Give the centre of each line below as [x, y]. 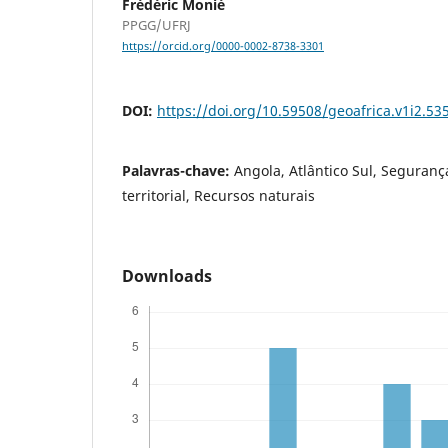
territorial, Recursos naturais [218, 196]
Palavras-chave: [178, 171]
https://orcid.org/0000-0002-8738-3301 [223, 46]
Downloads [167, 276]
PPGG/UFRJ [156, 25]
